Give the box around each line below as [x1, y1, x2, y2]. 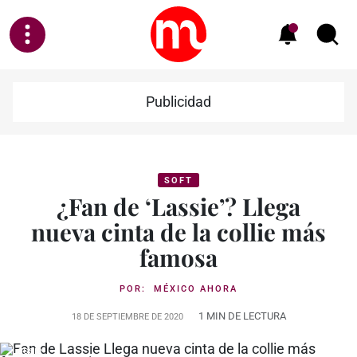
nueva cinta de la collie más [31, 216, 326, 247]
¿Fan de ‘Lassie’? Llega [57, 190, 300, 222]
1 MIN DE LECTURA [198, 310, 286, 322]
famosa [139, 241, 218, 273]
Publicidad [146, 94, 211, 110]
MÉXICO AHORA [154, 284, 237, 294]
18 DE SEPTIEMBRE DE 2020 [71, 312, 183, 322]
